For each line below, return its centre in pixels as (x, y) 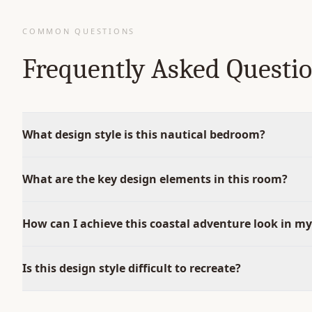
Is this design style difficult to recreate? (132, 268)
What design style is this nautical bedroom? (144, 134)
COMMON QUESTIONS (79, 31)
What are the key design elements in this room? (155, 179)
